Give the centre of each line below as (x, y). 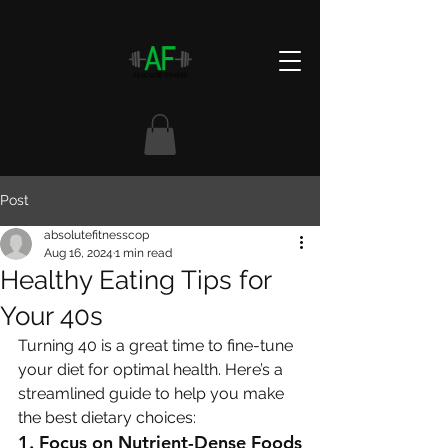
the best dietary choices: (107, 417)
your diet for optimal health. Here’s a (152, 369)
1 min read (143, 252)
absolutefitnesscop (96, 234)
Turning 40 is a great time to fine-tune (157, 345)
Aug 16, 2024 (78, 252)
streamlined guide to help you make (153, 393)
